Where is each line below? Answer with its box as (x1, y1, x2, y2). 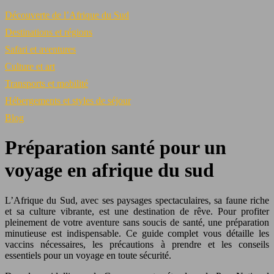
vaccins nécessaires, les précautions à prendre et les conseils (5, 239, 269, 250)
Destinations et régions (5, 27, 92, 37)
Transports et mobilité (5, 78, 88, 89)
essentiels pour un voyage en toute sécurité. (5, 250, 171, 261)
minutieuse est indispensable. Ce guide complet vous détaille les (5, 228, 269, 239)
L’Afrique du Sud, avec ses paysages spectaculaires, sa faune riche (5, 194, 269, 206)
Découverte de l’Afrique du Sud (5, 10, 129, 20)
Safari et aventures (5, 44, 76, 54)
